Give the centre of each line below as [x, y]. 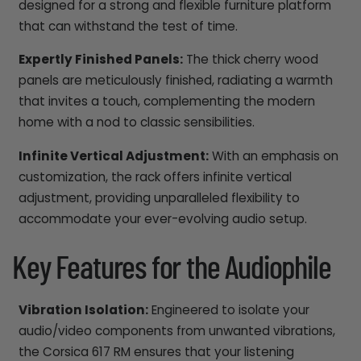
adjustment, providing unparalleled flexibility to [159, 197]
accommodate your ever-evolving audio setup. [162, 218]
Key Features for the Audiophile [172, 270]
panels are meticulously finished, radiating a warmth [175, 81]
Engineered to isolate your [228, 309]
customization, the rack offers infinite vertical [155, 176]
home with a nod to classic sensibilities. [136, 122]
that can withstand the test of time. [128, 27]
